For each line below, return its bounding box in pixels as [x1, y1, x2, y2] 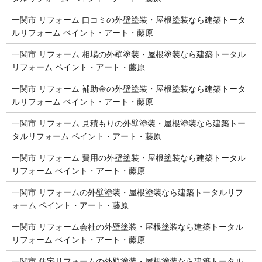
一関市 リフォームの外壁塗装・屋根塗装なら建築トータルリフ [11, 187, 243, 197]
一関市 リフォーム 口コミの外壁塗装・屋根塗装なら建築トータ [11, 15, 246, 25]
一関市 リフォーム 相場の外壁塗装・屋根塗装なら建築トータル [11, 49, 246, 59]
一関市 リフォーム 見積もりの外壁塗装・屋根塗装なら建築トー [11, 118, 246, 128]
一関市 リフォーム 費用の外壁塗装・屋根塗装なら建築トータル [11, 153, 246, 163]
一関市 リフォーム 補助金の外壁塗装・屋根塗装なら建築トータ [11, 84, 246, 94]
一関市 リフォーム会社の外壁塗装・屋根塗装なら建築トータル [11, 222, 243, 232]
